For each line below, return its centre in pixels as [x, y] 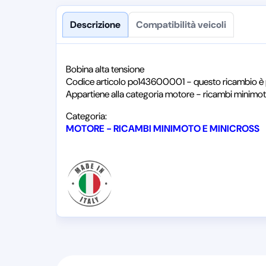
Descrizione [96, 25]
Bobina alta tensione [105, 69]
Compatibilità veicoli [181, 25]
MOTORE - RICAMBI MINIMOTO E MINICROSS [163, 129]
